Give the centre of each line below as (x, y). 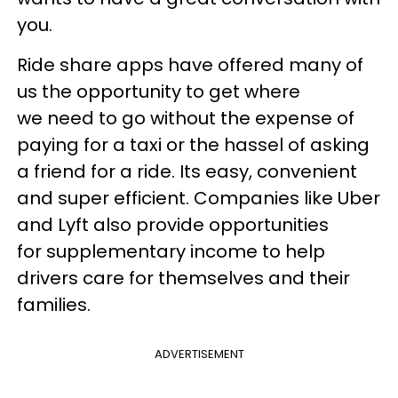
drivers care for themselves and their (183, 278)
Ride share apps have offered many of (190, 65)
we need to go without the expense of (186, 118)
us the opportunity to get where (159, 92)
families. (56, 305)
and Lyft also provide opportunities (173, 225)
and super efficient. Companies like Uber (199, 198)
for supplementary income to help (171, 251)
